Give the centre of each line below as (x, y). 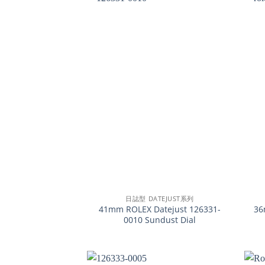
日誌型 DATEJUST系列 (160, 199)
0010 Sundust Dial (160, 220)
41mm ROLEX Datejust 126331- (160, 209)
